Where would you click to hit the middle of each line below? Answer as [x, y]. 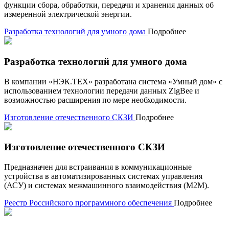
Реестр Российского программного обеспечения [88, 203]
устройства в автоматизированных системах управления [103, 176]
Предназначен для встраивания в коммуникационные [98, 167]
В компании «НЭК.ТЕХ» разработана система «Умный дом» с [113, 81]
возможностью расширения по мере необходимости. [95, 100]
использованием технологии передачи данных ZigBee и [102, 90]
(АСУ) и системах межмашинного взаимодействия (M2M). [107, 186]
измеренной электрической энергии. [68, 14]
